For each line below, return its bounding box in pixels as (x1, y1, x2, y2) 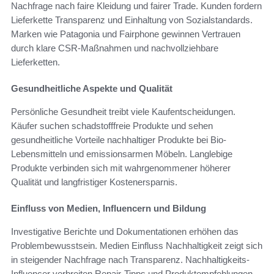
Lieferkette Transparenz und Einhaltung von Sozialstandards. (11, 14, 253, 25)
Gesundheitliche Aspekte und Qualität (11, 83, 172, 94)
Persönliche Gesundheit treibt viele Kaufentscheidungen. (11, 106, 235, 117)
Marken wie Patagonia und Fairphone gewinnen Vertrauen (11, 28, 240, 39)
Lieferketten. (11, 56, 60, 67)
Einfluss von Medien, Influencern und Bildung (11, 202, 206, 213)
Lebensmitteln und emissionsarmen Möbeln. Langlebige (11, 148, 232, 159)
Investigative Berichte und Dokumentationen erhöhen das (11, 226, 239, 237)
